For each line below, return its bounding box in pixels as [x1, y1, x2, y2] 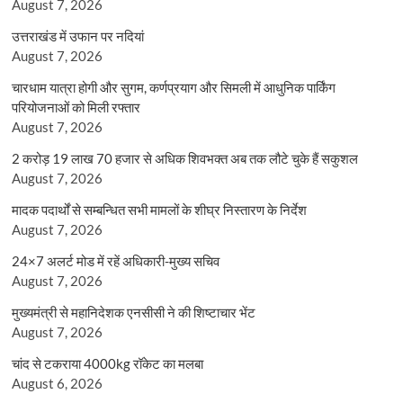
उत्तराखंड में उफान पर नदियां [12, 27, 145, 44]
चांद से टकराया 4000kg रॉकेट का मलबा [12, 354, 204, 372]
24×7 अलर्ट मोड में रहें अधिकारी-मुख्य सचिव [12, 252, 220, 269]
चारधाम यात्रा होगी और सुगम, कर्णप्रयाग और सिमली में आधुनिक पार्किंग [12, 78, 336, 95]
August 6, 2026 [12, 374, 103, 391]
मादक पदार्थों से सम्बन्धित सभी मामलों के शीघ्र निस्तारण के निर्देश [12, 201, 308, 218]
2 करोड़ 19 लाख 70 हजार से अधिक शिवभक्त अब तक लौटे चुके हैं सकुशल [12, 149, 359, 166]
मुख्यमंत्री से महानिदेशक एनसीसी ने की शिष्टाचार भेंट [12, 303, 256, 320]
